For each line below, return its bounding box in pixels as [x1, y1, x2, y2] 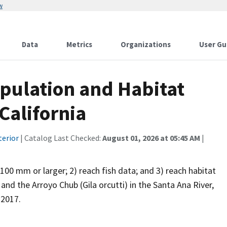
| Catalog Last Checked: [19, 133, 102, 143]
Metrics [66, 40, 92, 49]
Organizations [121, 40, 171, 49]
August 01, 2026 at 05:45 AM [102, 133, 200, 143]
